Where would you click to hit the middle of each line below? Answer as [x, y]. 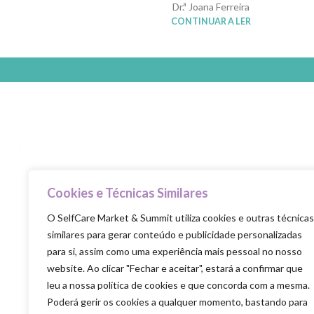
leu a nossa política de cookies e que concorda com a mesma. [178, 285]
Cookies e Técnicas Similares [128, 193]
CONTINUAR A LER [211, 22]
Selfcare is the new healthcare [81, 230]
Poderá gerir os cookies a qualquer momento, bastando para [177, 302]
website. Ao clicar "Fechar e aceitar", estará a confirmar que [175, 268]
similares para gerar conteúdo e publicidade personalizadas [175, 234]
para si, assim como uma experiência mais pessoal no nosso [175, 251]
